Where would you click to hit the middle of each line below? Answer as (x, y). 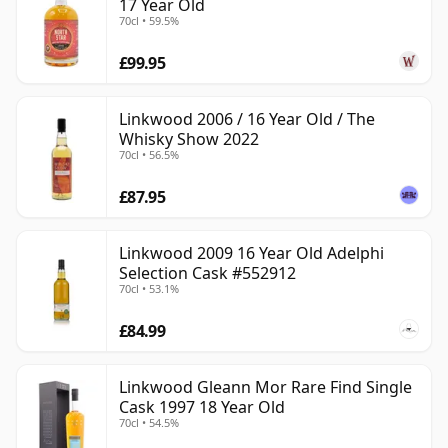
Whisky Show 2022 (189, 139)
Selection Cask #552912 (207, 273)
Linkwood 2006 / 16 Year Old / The (247, 119)
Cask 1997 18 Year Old (202, 407)
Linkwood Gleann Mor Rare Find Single (265, 387)
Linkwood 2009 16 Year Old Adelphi (251, 253)
